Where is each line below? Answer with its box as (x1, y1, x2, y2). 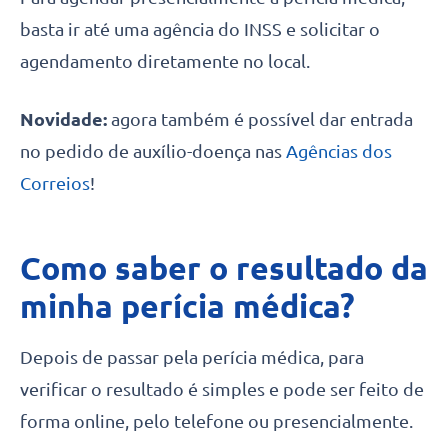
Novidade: (20, 108, 111, 129)
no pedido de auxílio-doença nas (20, 140, 286, 161)
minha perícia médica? (20, 287, 355, 324)
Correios (20, 172, 90, 193)
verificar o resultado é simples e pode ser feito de (20, 378, 424, 399)
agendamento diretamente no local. (20, 50, 310, 71)
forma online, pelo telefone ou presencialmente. (20, 410, 413, 431)
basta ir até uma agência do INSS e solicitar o (20, 18, 380, 39)
